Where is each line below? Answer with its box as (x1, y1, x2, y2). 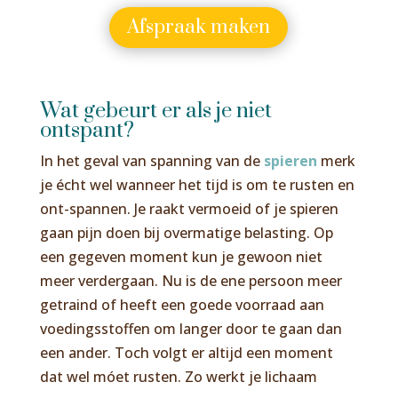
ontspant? (39, 116, 134, 144)
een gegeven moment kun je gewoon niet (39, 246, 322, 267)
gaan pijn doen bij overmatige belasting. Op (39, 222, 333, 243)
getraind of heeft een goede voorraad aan (39, 294, 324, 314)
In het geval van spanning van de (39, 150, 264, 171)
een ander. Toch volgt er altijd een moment (39, 342, 333, 362)
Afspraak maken (127, 14, 271, 39)
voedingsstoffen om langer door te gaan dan (39, 318, 342, 338)
